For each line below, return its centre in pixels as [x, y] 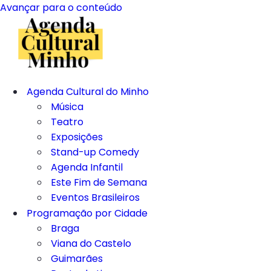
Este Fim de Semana [99, 182]
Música [67, 107]
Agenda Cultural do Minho [88, 92]
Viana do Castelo [91, 243]
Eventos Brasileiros [95, 198]
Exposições [77, 137]
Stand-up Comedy [95, 152]
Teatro [67, 122]
